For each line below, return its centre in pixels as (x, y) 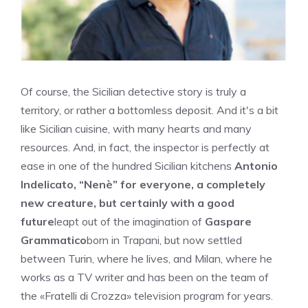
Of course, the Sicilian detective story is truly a (133, 91)
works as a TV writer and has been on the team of (145, 277)
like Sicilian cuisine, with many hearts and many (136, 129)
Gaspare (228, 221)
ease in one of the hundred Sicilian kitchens (128, 166)
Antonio (256, 166)
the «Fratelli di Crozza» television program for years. (147, 296)
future (37, 221)
